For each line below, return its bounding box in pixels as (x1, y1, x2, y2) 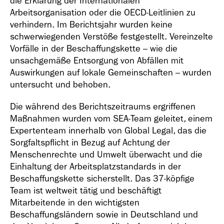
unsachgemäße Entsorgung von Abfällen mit (10, 55, 183, 66)
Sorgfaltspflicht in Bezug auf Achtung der (10, 137, 170, 148)
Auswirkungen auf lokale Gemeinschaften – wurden (10, 67, 211, 78)
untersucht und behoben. (10, 79, 110, 90)
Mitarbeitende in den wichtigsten (10, 197, 139, 208)
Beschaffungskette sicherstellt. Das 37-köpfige (10, 173, 194, 184)
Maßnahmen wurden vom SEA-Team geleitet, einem (10, 113, 212, 124)
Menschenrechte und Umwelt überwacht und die (10, 149, 202, 160)
